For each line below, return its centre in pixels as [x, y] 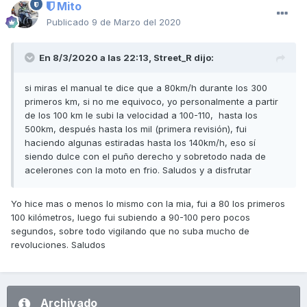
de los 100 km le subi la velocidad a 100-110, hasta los [141, 115]
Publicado [69, 22]
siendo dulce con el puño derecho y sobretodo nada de [145, 157]
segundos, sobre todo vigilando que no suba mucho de [130, 231]
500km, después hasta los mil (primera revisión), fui [136, 129]
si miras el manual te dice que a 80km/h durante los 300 [146, 88]
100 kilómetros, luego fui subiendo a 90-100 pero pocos [131, 218]
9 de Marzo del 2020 [136, 22]
